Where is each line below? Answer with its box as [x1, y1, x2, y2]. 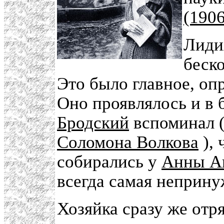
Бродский [57, 113, 129, 132]
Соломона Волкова [57, 132, 198, 152]
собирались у [57, 152, 161, 171]
